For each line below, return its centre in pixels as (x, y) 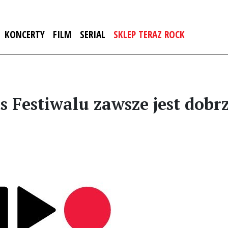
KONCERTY (25, 34)
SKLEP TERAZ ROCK (149, 34)
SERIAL (93, 34)
